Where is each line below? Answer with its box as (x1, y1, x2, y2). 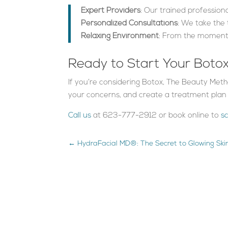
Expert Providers (81, 7, 141, 15)
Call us (68, 111, 92, 120)
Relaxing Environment (81, 32, 159, 40)
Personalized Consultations (81, 19, 178, 27)
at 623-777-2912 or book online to (91, 111, 221, 120)
